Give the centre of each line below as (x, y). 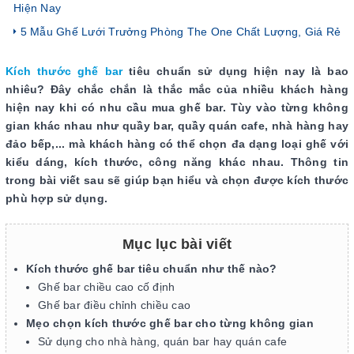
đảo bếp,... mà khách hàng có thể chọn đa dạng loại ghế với (177, 144)
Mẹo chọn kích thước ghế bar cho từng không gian (170, 323)
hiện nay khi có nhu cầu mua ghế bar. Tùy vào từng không (177, 107)
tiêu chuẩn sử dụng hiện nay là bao (236, 71)
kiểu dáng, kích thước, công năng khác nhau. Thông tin (177, 162)
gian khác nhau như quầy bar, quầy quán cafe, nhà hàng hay (177, 126)
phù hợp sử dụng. (58, 198)
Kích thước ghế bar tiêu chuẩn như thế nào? (152, 269)
